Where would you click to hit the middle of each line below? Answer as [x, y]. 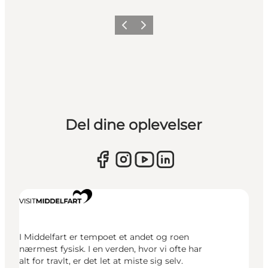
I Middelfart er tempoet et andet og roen [104, 237]
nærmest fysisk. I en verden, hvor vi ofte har [111, 249]
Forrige [130, 29]
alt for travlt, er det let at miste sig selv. [101, 261]
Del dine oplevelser [134, 125]
